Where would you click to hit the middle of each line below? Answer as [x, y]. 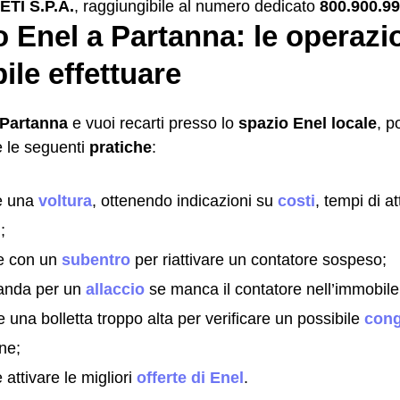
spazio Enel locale [308, 123]
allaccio [115, 289]
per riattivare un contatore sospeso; [258, 259]
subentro [96, 259]
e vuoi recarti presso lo [153, 123]
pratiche [121, 147]
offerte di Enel [190, 377]
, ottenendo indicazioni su [185, 200]
